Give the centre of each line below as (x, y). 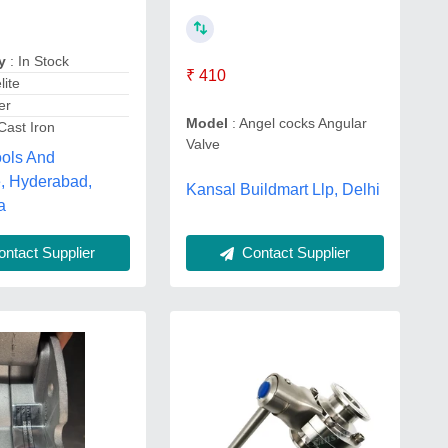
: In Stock (38, 61)
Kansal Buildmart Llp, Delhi (282, 189)
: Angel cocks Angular (297, 123)
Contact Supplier (293, 252)
